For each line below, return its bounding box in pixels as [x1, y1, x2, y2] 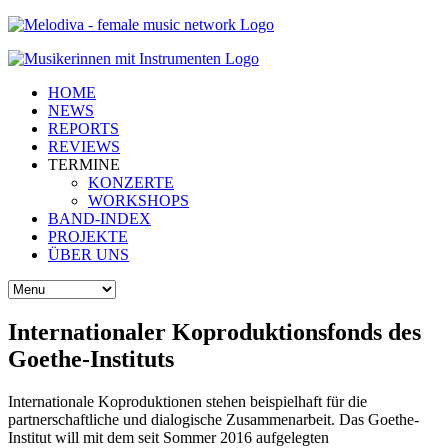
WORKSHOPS [88, 192, 189, 209]
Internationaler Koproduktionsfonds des [8, 318, 421, 345]
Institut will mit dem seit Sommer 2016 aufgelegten [8, 428, 329, 446]
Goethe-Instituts [8, 345, 174, 372]
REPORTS [48, 120, 119, 137]
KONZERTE [88, 174, 174, 191]
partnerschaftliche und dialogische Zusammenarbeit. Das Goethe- [8, 410, 419, 428]
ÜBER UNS [48, 246, 129, 263]
